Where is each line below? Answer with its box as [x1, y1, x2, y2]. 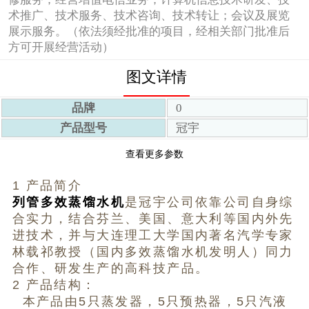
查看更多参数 [126, 148, 183, 160]
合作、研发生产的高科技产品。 [12, 261, 210, 276]
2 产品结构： [12, 278, 97, 292]
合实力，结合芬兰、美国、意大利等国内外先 [12, 212, 294, 226]
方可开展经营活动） [8, 40, 114, 54]
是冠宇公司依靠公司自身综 [125, 195, 294, 210]
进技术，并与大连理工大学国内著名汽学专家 [12, 228, 294, 243]
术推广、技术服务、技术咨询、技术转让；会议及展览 [8, 8, 290, 22]
